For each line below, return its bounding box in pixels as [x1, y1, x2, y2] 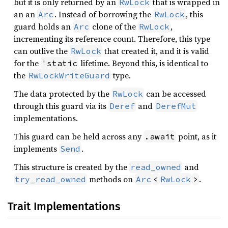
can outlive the [14, 45, 70, 56]
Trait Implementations [8, 199, 120, 213]
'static [42, 58, 77, 68]
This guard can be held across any [14, 131, 144, 142]
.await [145, 131, 175, 141]
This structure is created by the [14, 161, 129, 173]
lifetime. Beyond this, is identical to [78, 58, 208, 69]
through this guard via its [14, 100, 108, 111]
